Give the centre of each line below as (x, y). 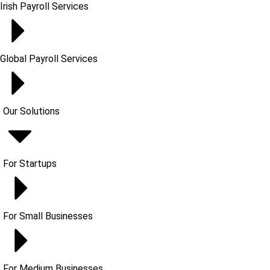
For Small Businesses (48, 216)
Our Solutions (31, 111)
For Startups (30, 164)
